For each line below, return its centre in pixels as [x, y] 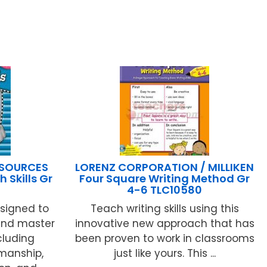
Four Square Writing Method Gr [165, 178]
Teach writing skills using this [164, 208]
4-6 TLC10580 [165, 190]
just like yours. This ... [164, 253]
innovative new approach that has [164, 223]
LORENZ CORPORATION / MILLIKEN [165, 167]
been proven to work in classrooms [164, 238]
